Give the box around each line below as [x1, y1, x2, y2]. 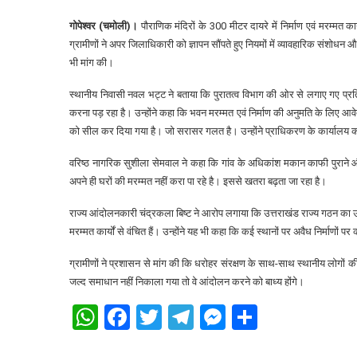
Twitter [162, 302, 240, 332]
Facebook [130, 302, 236, 332]
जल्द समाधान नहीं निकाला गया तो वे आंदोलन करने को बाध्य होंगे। [69, 276, 304, 288]
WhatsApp [98, 302, 213, 332]
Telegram [194, 302, 296, 332]
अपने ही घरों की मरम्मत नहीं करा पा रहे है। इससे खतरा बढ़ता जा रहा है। [69, 175, 327, 187]
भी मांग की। [69, 57, 114, 69]
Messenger [226, 302, 349, 332]
